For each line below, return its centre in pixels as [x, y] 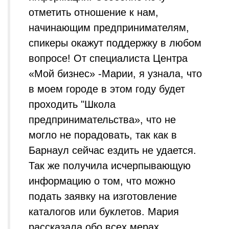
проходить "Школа [72, 104]
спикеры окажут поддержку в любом [115, 43]
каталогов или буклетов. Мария [104, 212]
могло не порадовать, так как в [103, 135]
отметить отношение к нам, [94, 12]
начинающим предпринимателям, [109, 28]
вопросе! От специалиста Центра [108, 58]
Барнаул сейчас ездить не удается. [112, 150]
